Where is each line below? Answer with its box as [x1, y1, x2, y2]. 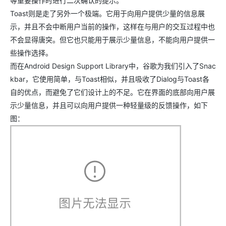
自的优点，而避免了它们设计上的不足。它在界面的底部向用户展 [10, 88, 215, 96]
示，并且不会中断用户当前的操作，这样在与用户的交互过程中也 [10, 22, 215, 31]
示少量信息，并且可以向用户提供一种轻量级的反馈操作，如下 [10, 101, 208, 109]
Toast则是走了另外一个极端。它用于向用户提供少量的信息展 [10, 9, 205, 18]
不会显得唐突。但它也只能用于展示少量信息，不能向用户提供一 [10, 35, 215, 44]
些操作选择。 [10, 48, 52, 57]
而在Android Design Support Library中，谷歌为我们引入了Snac [10, 62, 216, 70]
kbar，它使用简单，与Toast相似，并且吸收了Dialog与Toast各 [10, 75, 209, 83]
